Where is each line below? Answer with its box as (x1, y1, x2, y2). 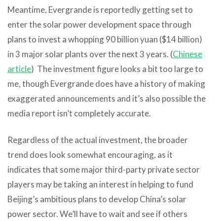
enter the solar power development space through (7, 19, 191, 30)
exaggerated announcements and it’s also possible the (7, 93, 206, 104)
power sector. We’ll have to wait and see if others (7, 208, 187, 219)
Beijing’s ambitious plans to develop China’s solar (7, 193, 186, 204)
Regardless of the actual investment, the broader (7, 134, 188, 145)
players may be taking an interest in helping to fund (7, 179, 193, 189)
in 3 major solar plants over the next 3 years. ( (7, 48, 173, 59)
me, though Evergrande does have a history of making (7, 78, 205, 89)
